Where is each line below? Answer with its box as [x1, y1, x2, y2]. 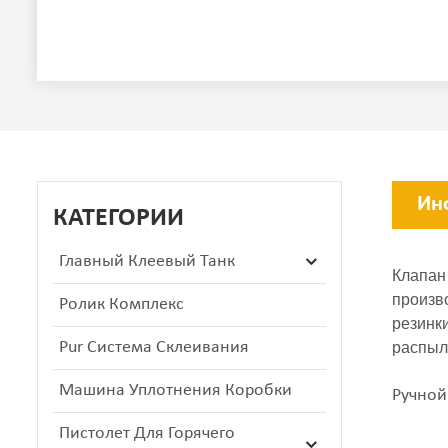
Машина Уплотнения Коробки [59, 380, 292, 400]
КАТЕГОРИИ [53, 204, 184, 232]
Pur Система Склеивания [59, 337, 249, 357]
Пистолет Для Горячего [59, 423, 235, 443]
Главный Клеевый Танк [59, 251, 235, 271]
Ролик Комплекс [59, 294, 184, 314]
